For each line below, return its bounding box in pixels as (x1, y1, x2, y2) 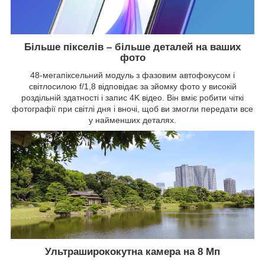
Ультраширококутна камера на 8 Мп (45, 246, 220, 258)
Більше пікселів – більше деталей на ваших (24, 41, 241, 53)
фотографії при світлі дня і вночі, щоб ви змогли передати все (12, 104, 253, 114)
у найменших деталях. (89, 115, 176, 125)
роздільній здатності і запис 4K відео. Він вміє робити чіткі (21, 93, 244, 103)
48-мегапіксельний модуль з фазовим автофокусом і (30, 70, 235, 80)
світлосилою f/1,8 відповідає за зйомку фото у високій (28, 82, 237, 92)
